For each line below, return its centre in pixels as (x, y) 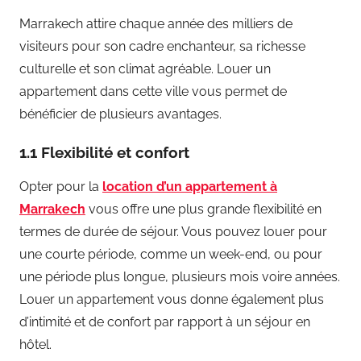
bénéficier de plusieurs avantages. (120, 114)
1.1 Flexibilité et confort (104, 152)
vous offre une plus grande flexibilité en (203, 209)
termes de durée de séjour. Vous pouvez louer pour (173, 231)
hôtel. (35, 344)
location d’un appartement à (190, 186)
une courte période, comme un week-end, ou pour (171, 254)
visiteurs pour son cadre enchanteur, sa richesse (162, 46)
